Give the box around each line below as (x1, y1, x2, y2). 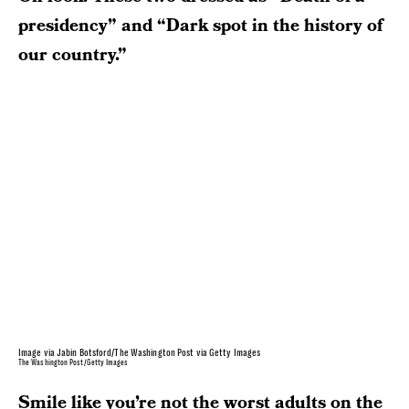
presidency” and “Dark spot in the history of (18, 14, 383, 38)
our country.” (18, 43, 127, 68)
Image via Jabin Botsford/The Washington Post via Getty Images (18, 348, 261, 358)
